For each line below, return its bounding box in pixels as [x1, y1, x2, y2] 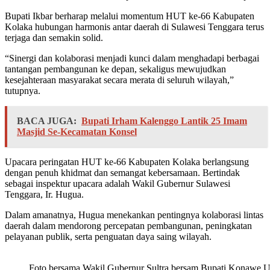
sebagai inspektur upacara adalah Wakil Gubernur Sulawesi [5, 178, 230, 189]
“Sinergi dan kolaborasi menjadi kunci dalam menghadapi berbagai [5, 53, 259, 64]
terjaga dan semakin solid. [5, 33, 103, 43]
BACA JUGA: [17, 116, 77, 127]
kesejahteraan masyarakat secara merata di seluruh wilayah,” [5, 75, 234, 86]
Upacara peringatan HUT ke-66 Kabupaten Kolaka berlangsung [5, 157, 249, 168]
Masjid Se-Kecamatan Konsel [17, 127, 137, 137]
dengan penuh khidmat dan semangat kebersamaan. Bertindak [5, 168, 240, 178]
